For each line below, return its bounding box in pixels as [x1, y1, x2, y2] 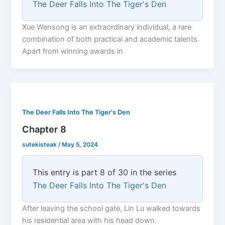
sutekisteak [22, 141, 59, 149]
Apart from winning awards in [22, 46, 124, 56]
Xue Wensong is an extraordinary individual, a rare [22, 22, 192, 32]
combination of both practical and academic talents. [22, 34, 200, 44]
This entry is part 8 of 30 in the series [33, 167, 177, 178]
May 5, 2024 [62, 141, 98, 149]
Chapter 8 [22, 124, 67, 135]
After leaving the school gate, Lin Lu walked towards [22, 204, 201, 213]
